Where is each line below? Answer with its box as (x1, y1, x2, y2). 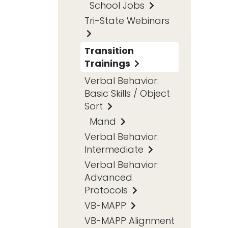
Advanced (84, 170, 132, 184)
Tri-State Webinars (84, 14, 169, 27)
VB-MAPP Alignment (84, 214, 175, 227)
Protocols (84, 183, 130, 196)
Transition (84, 44, 134, 57)
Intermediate (84, 142, 146, 156)
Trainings (84, 56, 132, 70)
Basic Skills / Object (84, 87, 170, 100)
